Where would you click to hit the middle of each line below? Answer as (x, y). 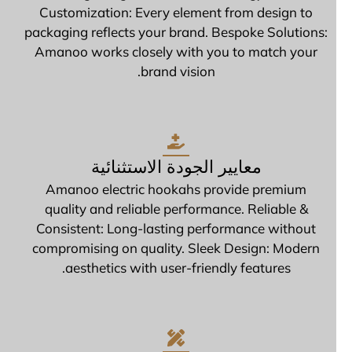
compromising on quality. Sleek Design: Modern (192, 248)
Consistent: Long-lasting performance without (192, 229)
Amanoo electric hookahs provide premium (192, 189)
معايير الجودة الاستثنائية (192, 167)
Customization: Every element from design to (192, 13)
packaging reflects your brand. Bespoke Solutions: (192, 32)
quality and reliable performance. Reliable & (192, 209)
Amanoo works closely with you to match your (192, 52)
